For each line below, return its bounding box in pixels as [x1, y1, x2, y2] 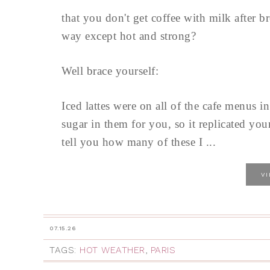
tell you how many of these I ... [61, 136, 216, 148]
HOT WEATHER [80, 245, 145, 256]
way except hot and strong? [61, 30, 196, 42]
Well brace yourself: [61, 64, 159, 77]
